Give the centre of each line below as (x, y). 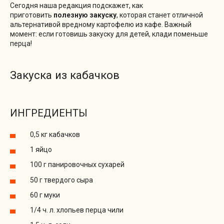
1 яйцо (41, 150)
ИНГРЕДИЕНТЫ (49, 113)
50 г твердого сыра (61, 180)
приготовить (32, 15)
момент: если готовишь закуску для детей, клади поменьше (109, 34)
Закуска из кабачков (65, 75)
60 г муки (45, 195)
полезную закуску (85, 15)
